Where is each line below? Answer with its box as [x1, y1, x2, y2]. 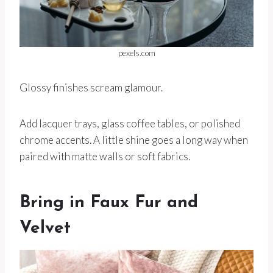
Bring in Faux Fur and [19, 194, 198, 212]
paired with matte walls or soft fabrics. [19, 150, 190, 163]
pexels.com [118, 48, 155, 58]
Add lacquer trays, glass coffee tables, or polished [19, 117, 240, 130]
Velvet [19, 220, 71, 238]
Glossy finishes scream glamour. [19, 81, 163, 94]
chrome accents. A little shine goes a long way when [19, 133, 248, 147]
